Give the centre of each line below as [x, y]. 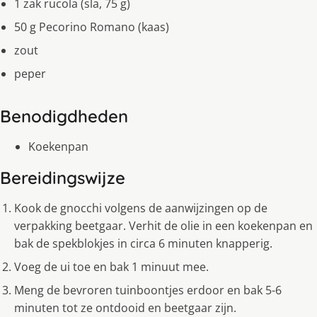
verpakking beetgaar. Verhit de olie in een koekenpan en [163, 226]
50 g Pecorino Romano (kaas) [92, 27]
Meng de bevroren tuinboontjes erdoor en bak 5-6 [148, 290]
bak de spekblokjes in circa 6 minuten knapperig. [143, 244]
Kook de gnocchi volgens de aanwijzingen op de [141, 208]
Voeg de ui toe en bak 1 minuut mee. [111, 267]
